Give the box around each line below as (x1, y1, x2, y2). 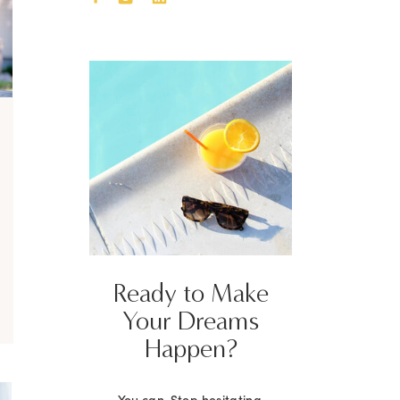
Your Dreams (122, 305, 259, 337)
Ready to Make (112, 278, 269, 309)
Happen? (144, 333, 237, 364)
